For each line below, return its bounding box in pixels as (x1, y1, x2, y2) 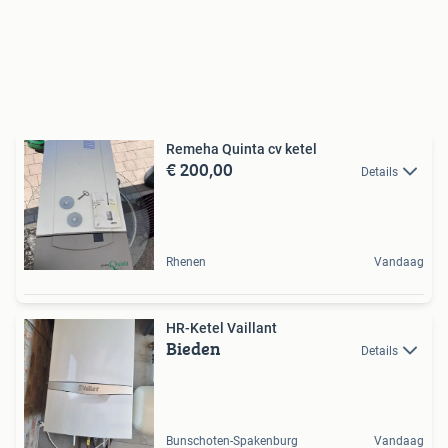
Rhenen (166, 255, 206, 269)
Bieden (166, 335, 221, 362)
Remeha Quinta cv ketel (166, 141, 317, 157)
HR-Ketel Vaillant (166, 320, 277, 336)
